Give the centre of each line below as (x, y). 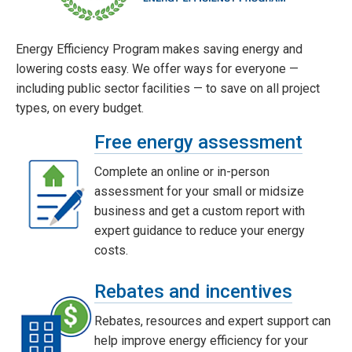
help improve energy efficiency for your (201, 340)
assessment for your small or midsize (199, 191)
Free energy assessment (198, 142)
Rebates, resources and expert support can (213, 321)
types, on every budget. (80, 108)
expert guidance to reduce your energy (200, 230)
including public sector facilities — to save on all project (168, 88)
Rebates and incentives (193, 291)
